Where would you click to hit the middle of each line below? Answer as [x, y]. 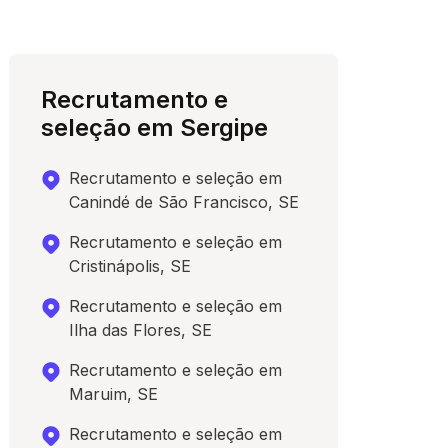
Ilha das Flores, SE [141, 330]
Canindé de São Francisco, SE [184, 202]
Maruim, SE [114, 394]
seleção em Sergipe [155, 127]
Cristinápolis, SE [130, 266]
